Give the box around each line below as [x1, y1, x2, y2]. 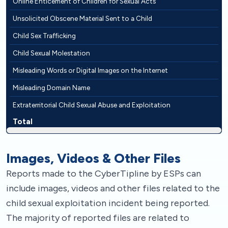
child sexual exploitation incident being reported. [6, 197, 210, 209]
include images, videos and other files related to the [6, 182, 220, 194]
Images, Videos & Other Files [6, 150, 181, 166]
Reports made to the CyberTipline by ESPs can [6, 167, 201, 179]
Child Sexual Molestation [13, 48, 90, 57]
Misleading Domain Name [13, 83, 90, 92]
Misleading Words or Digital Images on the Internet [13, 66, 168, 74]
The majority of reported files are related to [6, 212, 189, 223]
